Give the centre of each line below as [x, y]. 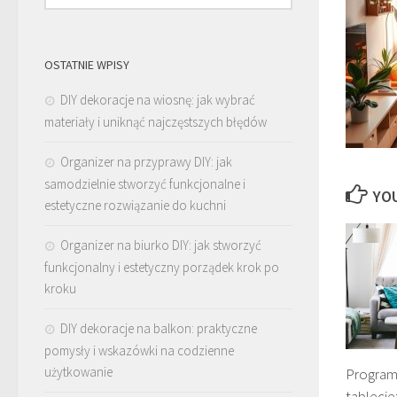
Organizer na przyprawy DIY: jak [146, 161]
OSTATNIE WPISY [87, 64]
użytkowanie [78, 371]
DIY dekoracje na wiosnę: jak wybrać [158, 99]
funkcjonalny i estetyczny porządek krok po [162, 267]
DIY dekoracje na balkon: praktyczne [159, 328]
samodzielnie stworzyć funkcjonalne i [145, 183]
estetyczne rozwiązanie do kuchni [135, 205]
